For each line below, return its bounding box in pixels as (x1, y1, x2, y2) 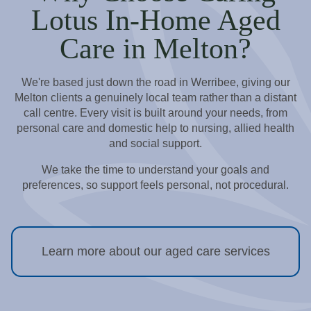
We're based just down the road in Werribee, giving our (21, 75, 290, 88)
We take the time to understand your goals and (42, 163, 269, 176)
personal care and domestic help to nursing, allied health (17, 121, 294, 134)
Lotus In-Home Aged (31, 3, 280, 36)
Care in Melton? (60, 32, 251, 65)
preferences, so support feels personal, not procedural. (22, 178, 289, 192)
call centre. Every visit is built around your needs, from (24, 106, 287, 119)
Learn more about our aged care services (41, 244, 270, 258)
